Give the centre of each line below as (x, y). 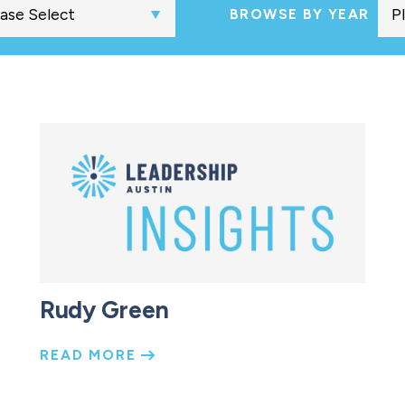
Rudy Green (105, 311)
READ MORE (91, 355)
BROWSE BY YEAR (300, 14)
